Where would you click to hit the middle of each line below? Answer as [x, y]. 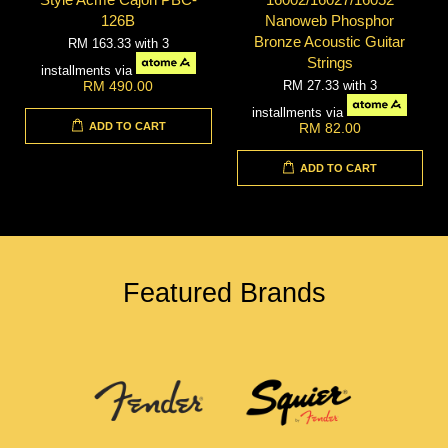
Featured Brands [224, 293]
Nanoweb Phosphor [330, 20]
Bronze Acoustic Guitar [330, 41]
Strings [329, 62]
